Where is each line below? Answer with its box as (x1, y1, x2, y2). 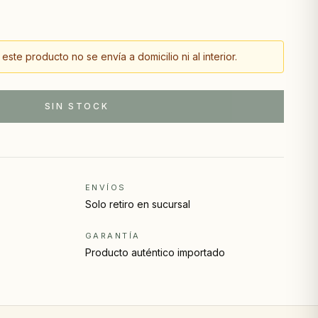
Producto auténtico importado (85, 246, 225, 258)
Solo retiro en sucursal (85, 198, 190, 210)
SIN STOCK (44, 101, 109, 111)
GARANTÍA (85, 231, 141, 241)
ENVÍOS (85, 182, 126, 192)
